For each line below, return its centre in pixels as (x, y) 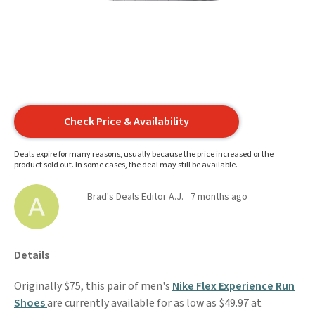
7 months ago (219, 197)
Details (32, 255)
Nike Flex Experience (224, 286)
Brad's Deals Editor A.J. (135, 197)
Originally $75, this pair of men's (93, 286)
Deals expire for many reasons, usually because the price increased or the (144, 154)
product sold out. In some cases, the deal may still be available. (126, 165)
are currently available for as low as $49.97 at (154, 303)
